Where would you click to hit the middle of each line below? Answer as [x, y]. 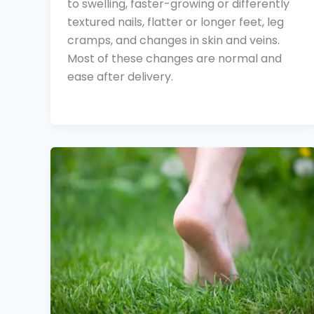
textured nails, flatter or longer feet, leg [176, 22]
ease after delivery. [120, 76]
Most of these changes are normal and [175, 58]
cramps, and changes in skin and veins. [173, 40]
